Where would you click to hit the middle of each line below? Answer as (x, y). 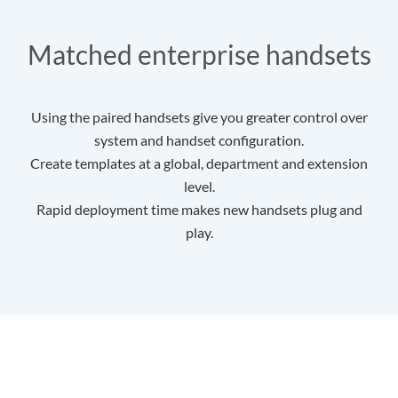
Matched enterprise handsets (199, 55)
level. (199, 187)
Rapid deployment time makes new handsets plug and (199, 210)
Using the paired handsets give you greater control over (199, 117)
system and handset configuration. (199, 140)
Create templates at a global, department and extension (199, 163)
